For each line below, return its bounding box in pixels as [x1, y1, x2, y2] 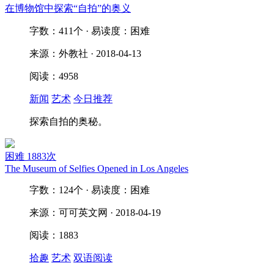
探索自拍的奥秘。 [29, 116, 108, 127]
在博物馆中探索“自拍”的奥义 [5, 3, 131, 13]
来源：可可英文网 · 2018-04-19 [29, 207, 161, 218]
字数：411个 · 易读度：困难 [29, 26, 150, 36]
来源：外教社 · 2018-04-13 [29, 48, 141, 59]
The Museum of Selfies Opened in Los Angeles [5, 163, 188, 174]
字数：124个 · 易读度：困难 [29, 185, 150, 195]
